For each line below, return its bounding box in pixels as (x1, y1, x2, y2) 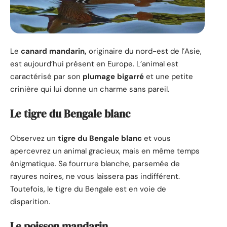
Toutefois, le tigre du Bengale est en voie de (10, 183, 166, 194)
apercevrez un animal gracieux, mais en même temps (10, 145, 200, 156)
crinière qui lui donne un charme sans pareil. (10, 84, 169, 94)
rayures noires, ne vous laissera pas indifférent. (10, 171, 180, 181)
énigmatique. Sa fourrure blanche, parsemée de (10, 158, 180, 169)
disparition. (10, 196, 50, 207)
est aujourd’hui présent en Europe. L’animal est (10, 58, 178, 69)
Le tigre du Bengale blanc (10, 106, 130, 122)
